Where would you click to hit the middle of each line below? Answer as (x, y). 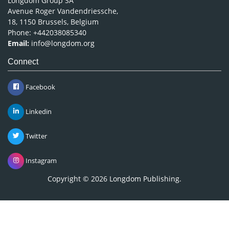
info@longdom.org (63, 42)
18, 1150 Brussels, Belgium (53, 20)
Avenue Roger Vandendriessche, (63, 10)
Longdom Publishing (144, 177)
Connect (23, 60)
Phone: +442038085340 (47, 31)
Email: (18, 42)
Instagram (40, 159)
